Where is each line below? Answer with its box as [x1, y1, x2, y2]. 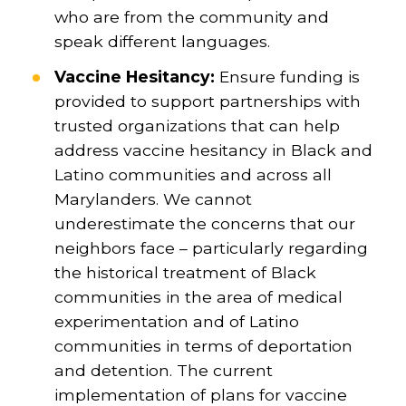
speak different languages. [53, 31, 270, 51]
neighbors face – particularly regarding [53, 237, 368, 257]
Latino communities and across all [53, 164, 332, 184]
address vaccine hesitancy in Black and [53, 140, 372, 159]
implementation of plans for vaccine [53, 384, 347, 404]
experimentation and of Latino [53, 311, 299, 331]
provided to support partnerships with [53, 91, 361, 111]
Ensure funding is [218, 66, 360, 86]
